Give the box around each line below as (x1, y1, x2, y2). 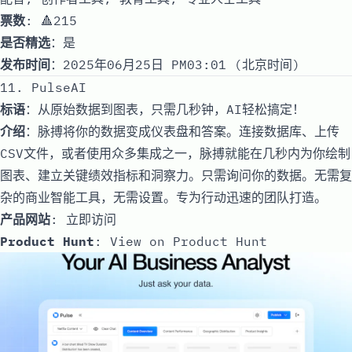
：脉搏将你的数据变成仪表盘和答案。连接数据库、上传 (25, 123, 339, 139)
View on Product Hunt (110, 233, 267, 249)
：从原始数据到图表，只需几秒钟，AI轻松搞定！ (25, 101, 305, 117)
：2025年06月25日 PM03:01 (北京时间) (50, 56, 300, 72)
